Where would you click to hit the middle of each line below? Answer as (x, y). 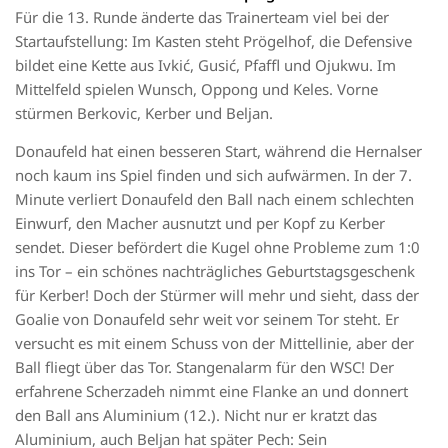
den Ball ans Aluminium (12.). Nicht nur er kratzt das (196, 415)
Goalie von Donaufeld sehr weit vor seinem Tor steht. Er (207, 319)
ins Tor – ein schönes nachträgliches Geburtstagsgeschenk (215, 271)
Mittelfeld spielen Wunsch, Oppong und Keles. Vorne (196, 88)
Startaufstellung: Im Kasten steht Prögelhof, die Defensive (213, 40)
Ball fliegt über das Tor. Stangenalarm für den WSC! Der (204, 367)
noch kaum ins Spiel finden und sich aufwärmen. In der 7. (213, 175)
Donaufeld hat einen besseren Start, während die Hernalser (218, 151)
